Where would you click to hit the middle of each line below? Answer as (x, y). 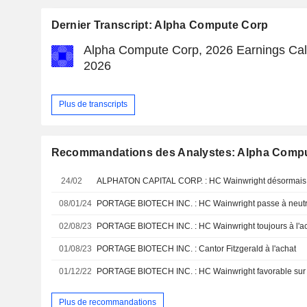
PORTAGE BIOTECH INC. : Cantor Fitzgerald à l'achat (197, 248)
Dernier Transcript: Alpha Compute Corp (160, 25)
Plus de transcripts (93, 105)
